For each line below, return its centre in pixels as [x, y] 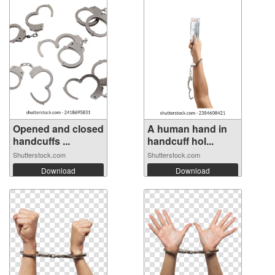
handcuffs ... [41, 141]
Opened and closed [58, 128]
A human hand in [187, 128]
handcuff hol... [180, 141]
